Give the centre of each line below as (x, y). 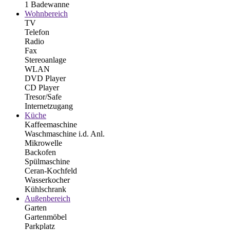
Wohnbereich (46, 13)
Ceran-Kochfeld (51, 170)
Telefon (37, 32)
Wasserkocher (47, 180)
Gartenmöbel (46, 217)
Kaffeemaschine (51, 124)
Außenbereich (47, 198)
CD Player (42, 87)
